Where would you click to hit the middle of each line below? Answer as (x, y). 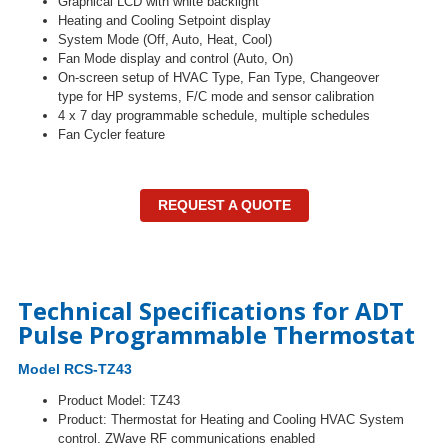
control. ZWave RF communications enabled (186, 438)
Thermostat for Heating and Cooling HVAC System (257, 419)
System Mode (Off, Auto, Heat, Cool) (165, 39)
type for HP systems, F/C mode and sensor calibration (216, 96)
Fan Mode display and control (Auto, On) (175, 58)
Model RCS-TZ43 (75, 369)
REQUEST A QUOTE (224, 205)
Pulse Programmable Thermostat (216, 334)
